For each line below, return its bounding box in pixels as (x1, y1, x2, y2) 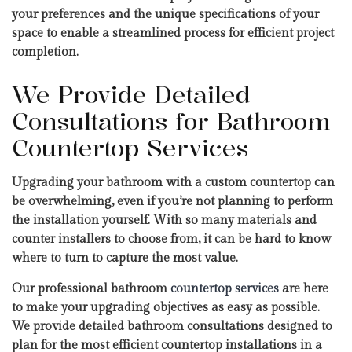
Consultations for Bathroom (12, 106, 331, 137)
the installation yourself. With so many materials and (12, 213, 317, 229)
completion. (12, 45, 79, 60)
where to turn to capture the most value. (12, 251, 238, 266)
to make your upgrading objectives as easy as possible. (12, 300, 320, 316)
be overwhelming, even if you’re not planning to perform (12, 194, 333, 210)
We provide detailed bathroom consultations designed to (12, 319, 332, 335)
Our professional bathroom (12, 281, 170, 297)
